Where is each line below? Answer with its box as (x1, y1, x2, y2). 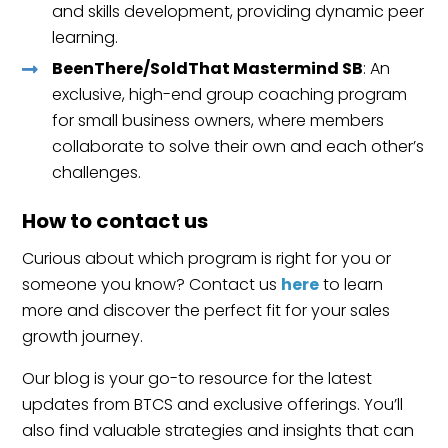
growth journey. (22, 324, 144, 348)
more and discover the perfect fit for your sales (22, 298, 391, 322)
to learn (319, 272, 384, 296)
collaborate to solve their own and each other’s (52, 134, 425, 158)
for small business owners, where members (52, 108, 385, 132)
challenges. (52, 160, 142, 184)
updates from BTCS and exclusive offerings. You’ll (22, 392, 404, 416)
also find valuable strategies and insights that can (22, 418, 415, 442)
